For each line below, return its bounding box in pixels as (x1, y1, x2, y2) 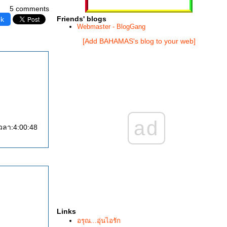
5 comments (10, 5, 49, 13)
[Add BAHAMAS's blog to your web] (82, 37, 196, 45)
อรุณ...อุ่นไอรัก (77, 217, 121, 224)
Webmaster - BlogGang (77, 23, 145, 30)
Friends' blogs (57, 15, 106, 23)
